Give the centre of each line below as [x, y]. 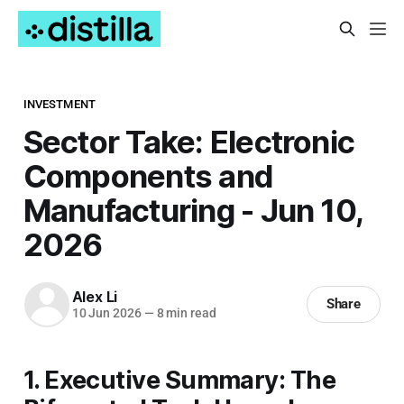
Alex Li [95, 297]
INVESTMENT [60, 104]
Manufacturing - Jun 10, [193, 210]
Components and [148, 175]
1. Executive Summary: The [179, 380]
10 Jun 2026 [106, 313]
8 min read [185, 313]
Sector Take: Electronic [189, 141]
